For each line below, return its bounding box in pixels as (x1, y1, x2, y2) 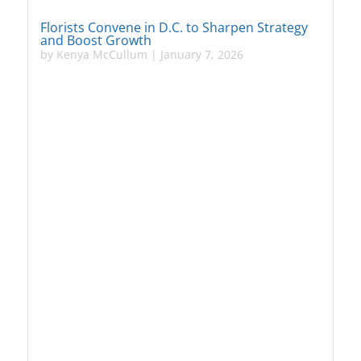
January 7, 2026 (160, 47, 243, 63)
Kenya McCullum (56, 47, 147, 63)
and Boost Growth (39, 31, 155, 50)
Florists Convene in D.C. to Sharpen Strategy (39, 19, 308, 37)
